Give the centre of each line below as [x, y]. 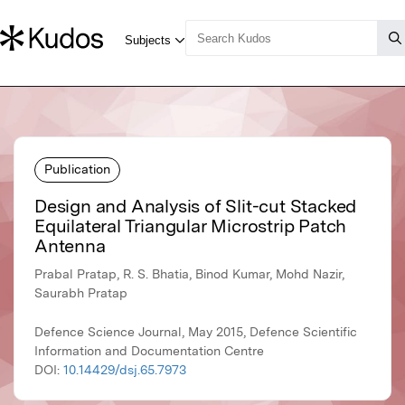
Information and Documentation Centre [149, 351]
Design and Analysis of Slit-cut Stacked [196, 207]
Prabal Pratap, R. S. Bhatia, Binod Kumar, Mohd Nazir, [189, 274]
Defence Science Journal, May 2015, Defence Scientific [196, 332]
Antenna [70, 246]
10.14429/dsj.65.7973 [125, 370]
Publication [77, 169]
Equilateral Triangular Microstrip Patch [191, 226]
